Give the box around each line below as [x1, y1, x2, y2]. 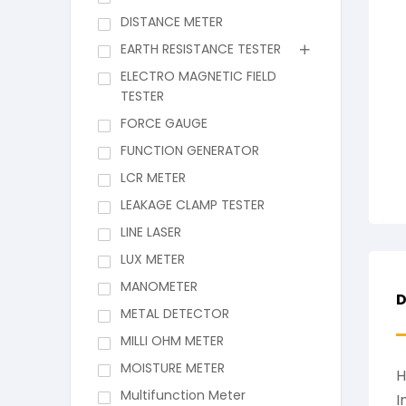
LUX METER [120, 250, 185, 269]
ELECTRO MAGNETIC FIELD [120, 67, 276, 86]
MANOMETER [120, 277, 198, 296]
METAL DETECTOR [120, 304, 229, 324]
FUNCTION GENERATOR [120, 141, 259, 160]
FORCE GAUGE [120, 114, 208, 133]
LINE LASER [120, 223, 181, 242]
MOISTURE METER [120, 359, 225, 378]
